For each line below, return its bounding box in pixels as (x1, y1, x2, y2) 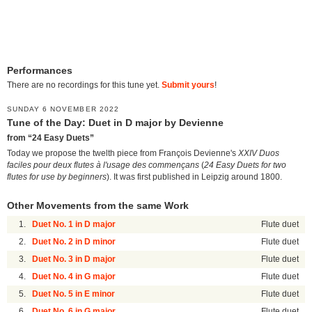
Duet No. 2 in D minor (32, 237, 116, 247)
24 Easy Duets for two (204, 161, 286, 170)
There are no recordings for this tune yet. (7, 81, 162, 90)
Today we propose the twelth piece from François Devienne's (7, 149, 238, 158)
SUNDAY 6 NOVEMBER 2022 (7, 105, 119, 114)
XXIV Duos (238, 149, 279, 158)
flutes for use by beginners (7, 173, 107, 182)
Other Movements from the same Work (7, 201, 189, 212)
